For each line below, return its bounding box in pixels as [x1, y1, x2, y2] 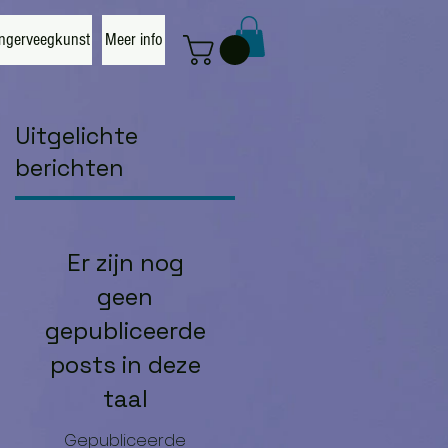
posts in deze [49, 349, 201, 381]
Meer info [104, 29, 163, 50]
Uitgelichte [15, 121, 138, 152]
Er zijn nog [66, 247, 184, 279]
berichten [15, 153, 124, 184]
